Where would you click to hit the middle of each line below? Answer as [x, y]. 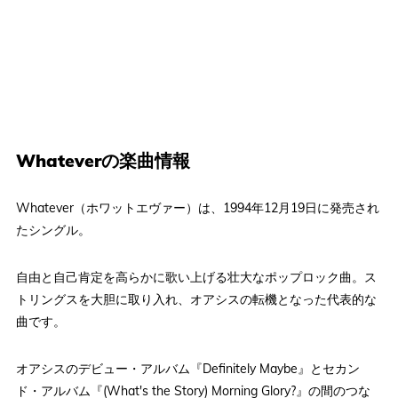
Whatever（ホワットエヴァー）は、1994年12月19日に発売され [197, 208]
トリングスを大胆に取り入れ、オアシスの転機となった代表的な [196, 300]
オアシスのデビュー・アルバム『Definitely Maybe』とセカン [187, 369]
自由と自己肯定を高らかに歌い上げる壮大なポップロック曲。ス [196, 278]
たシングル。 [53, 231]
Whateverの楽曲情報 [103, 161]
